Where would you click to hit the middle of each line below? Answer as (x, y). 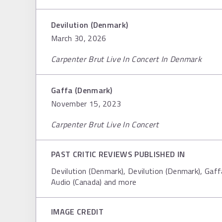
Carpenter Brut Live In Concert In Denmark (127, 59)
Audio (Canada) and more (94, 182)
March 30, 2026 (79, 38)
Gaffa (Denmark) (82, 90)
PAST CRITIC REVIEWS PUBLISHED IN (118, 154)
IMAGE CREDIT (77, 212)
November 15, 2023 (86, 104)
